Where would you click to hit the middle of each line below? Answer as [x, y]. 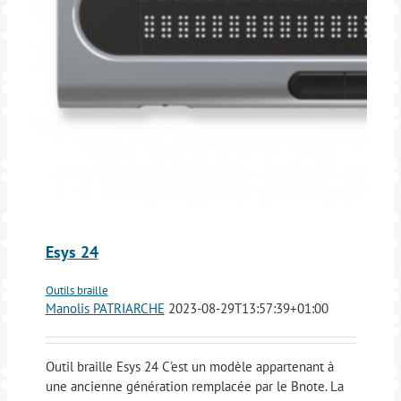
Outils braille [77, 291]
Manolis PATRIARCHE [105, 309]
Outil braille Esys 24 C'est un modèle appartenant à [189, 367]
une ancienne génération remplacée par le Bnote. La [194, 387]
